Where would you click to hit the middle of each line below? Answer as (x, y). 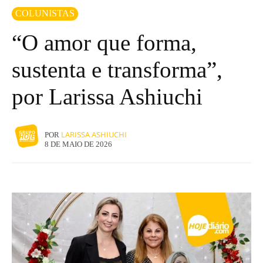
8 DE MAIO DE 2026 (78, 144)
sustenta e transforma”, (117, 69)
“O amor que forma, (104, 42)
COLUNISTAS (45, 13)
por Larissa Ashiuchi (107, 96)
